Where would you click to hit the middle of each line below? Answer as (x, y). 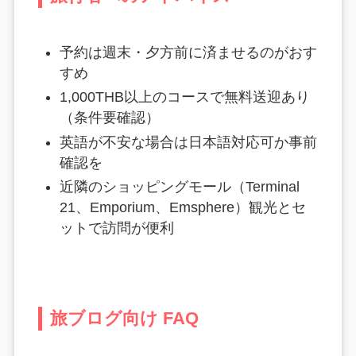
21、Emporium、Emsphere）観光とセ (182, 208)
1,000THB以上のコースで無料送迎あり (184, 97)
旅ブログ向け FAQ (124, 319)
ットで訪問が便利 (116, 228)
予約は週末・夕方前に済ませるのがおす (188, 52)
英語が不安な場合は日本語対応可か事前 (188, 142)
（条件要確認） (109, 118)
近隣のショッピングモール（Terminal (179, 187)
